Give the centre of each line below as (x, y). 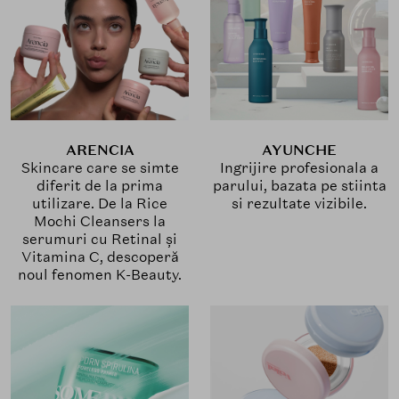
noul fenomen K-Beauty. (100, 275)
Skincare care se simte (100, 168)
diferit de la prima (100, 186)
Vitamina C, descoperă (100, 257)
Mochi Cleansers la (100, 222)
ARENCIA (100, 151)
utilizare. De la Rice (100, 204)
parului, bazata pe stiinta (299, 186)
